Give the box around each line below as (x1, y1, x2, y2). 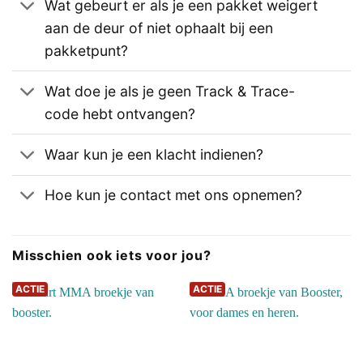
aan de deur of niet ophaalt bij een (45, 19, 274, 36)
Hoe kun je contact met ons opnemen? (45, 186, 303, 204)
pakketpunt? (45, 41, 129, 59)
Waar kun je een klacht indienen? (45, 145, 264, 163)
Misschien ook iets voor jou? (12, 246, 211, 263)
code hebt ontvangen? (45, 105, 196, 122)
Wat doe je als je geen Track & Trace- (45, 82, 296, 100)
